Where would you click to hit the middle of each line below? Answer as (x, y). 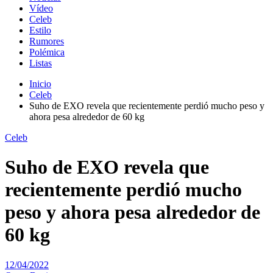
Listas (41, 63)
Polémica (47, 52)
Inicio (40, 83)
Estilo (40, 30)
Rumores (47, 41)
